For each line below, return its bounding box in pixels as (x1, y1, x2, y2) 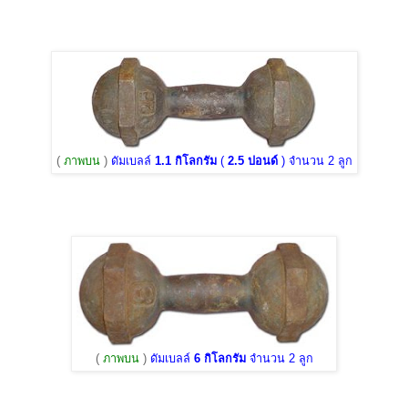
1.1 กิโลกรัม (154, 155, 217, 168)
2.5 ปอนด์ (227, 155, 278, 168)
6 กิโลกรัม (193, 352, 246, 366)
